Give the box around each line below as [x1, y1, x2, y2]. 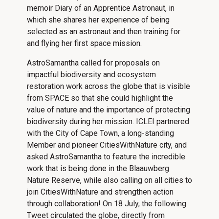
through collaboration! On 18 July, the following [27, 198, 186, 208]
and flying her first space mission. [27, 38, 142, 48]
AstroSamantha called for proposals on [27, 58, 160, 67]
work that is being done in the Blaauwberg [27, 163, 169, 173]
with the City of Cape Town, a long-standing [27, 128, 174, 138]
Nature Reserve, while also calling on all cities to [27, 175, 192, 185]
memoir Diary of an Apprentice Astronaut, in [27, 3, 175, 13]
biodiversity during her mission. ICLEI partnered [27, 116, 189, 126]
